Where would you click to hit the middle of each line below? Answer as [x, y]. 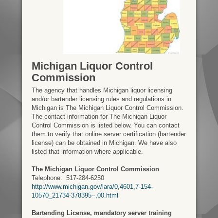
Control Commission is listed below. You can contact [105, 126]
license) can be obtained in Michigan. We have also [104, 143]
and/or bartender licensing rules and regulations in [101, 99]
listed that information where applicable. [87, 152]
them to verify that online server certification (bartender [109, 134]
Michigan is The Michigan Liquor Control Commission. [107, 108]
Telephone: [48, 178]
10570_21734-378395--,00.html [75, 196]
